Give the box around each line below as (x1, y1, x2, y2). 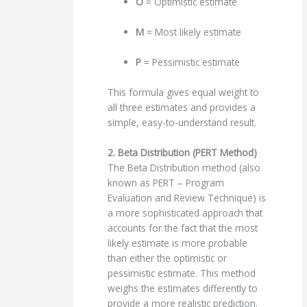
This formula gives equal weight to (108, 85, 260, 99)
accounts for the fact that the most (108, 221, 258, 234)
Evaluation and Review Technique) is (108, 191, 267, 204)
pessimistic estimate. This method (108, 266, 256, 280)
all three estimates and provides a (108, 100, 256, 114)
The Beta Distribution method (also (108, 160, 261, 174)
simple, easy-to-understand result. (108, 115, 257, 129)
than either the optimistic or (108, 251, 228, 265)
